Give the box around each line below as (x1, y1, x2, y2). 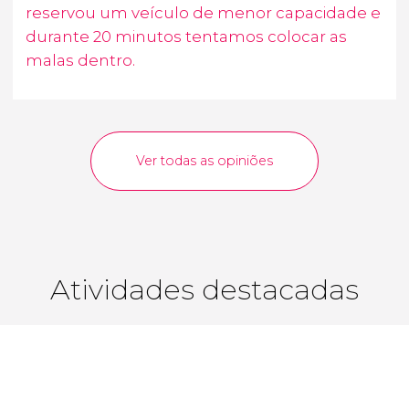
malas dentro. (26, 51, 135, 70)
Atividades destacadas (50, 271, 359, 307)
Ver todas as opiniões (136, 152, 273, 170)
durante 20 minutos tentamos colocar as (26, 27, 347, 47)
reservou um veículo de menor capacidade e (26, 4, 381, 23)
